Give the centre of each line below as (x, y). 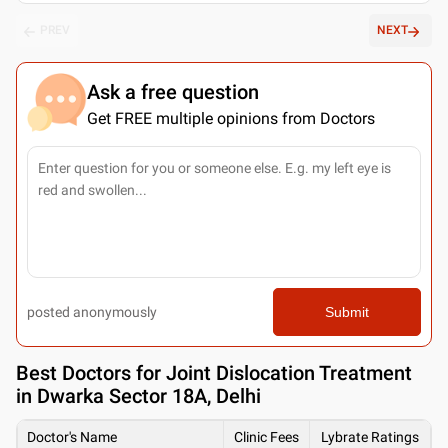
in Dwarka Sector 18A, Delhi (138, 395)
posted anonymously (92, 311)
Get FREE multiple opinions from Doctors (231, 118)
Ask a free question (173, 91)
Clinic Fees (266, 436)
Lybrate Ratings (370, 436)
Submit (346, 311)
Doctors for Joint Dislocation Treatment (237, 372)
